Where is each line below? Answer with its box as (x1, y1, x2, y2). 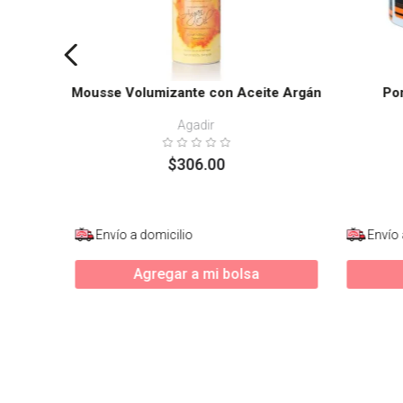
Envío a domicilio (95, 227, 193, 242)
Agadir (177, 117, 215, 132)
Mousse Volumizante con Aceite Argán (71, 84, 322, 101)
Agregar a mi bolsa (133, 265, 260, 282)
